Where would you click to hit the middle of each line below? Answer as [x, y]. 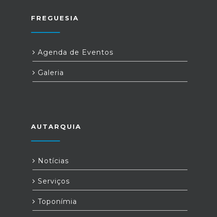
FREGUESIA [55, 18]
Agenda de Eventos [74, 52]
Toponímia [56, 201]
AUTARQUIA [56, 126]
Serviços [53, 181]
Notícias [52, 161]
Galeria [50, 73]
